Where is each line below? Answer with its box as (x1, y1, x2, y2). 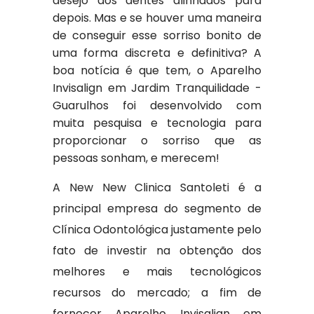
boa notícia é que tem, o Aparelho (52, 62, 262, 78)
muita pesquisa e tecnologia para (52, 115, 262, 131)
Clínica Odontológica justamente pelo (52, 221, 262, 238)
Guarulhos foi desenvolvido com (52, 97, 262, 114)
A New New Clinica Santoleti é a (52, 179, 262, 196)
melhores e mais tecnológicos (52, 264, 262, 280)
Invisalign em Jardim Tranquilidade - (52, 80, 262, 96)
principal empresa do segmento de (52, 200, 262, 217)
